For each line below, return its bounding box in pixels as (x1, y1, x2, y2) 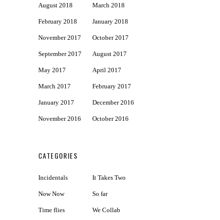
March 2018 (92, 1, 125, 9)
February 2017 (92, 82, 131, 90)
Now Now (38, 190, 64, 198)
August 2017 (92, 50, 127, 58)
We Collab (92, 206, 120, 214)
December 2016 (92, 99, 134, 107)
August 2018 (38, 1, 73, 9)
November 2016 (38, 115, 81, 123)
